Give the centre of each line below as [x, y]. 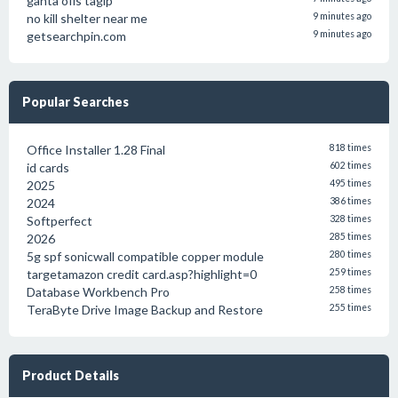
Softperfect [60, 221]
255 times [350, 307]
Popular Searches [76, 102]
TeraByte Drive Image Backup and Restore [145, 310]
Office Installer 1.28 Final [96, 150]
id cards [48, 167]
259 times [350, 272]
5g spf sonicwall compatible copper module [145, 256]
